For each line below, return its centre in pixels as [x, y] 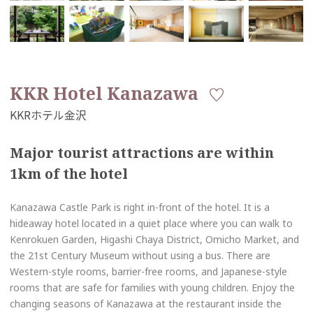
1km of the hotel [69, 174]
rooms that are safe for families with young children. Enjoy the [152, 288]
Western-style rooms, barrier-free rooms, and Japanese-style [148, 272]
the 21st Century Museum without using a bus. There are [140, 256]
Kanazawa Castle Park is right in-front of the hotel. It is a [140, 208]
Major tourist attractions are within [142, 153]
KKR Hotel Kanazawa [104, 94]
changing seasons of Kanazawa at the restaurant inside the [146, 304]
